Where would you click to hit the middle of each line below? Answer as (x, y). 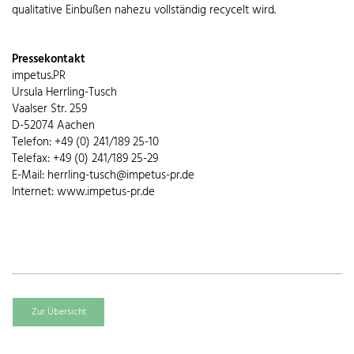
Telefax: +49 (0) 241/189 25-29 (85, 159)
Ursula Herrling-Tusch (64, 93)
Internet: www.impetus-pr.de (83, 192)
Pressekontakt (49, 60)
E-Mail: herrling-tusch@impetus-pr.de (103, 176)
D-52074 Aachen (53, 126)
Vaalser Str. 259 (49, 109)
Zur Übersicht (58, 313)
